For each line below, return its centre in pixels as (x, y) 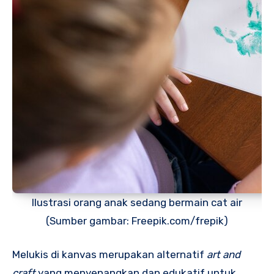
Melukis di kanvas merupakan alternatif (109, 255)
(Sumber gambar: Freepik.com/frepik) (137, 220)
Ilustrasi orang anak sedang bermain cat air (137, 202)
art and (224, 255)
